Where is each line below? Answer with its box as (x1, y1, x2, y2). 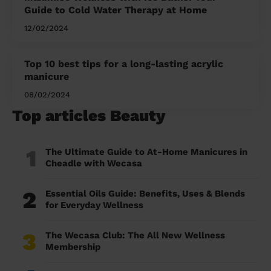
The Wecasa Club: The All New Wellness (45, 230, 225, 241)
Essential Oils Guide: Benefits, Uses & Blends (45, 188, 245, 200)
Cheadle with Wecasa (45, 158, 142, 169)
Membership (45, 241, 103, 253)
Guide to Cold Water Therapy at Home (24, 4, 207, 16)
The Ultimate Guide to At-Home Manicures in (45, 146, 247, 158)
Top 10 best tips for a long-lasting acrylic (24, 58, 223, 70)
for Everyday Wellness (45, 200, 143, 211)
